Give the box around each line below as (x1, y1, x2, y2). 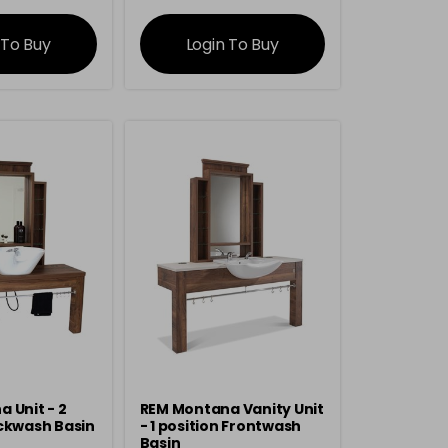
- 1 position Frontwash (139, 416, 301, 436)
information (195, 6, 269, 25)
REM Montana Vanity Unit (139, 399, 324, 419)
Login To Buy (185, 33, 279, 56)
